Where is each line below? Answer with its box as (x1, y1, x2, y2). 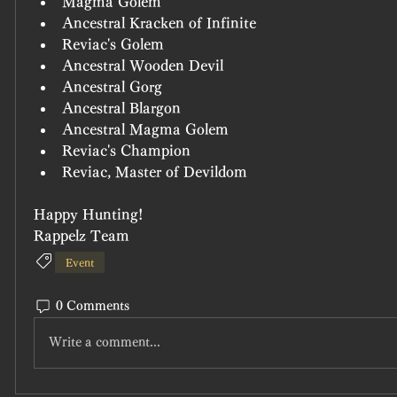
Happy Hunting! (34, 206, 143, 222)
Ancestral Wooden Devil (62, 58, 223, 73)
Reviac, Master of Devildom (62, 164, 247, 179)
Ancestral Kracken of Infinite (62, 15, 256, 30)
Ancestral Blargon (62, 100, 181, 115)
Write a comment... (49, 336, 160, 349)
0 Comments (56, 300, 129, 313)
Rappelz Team (34, 228, 129, 243)
